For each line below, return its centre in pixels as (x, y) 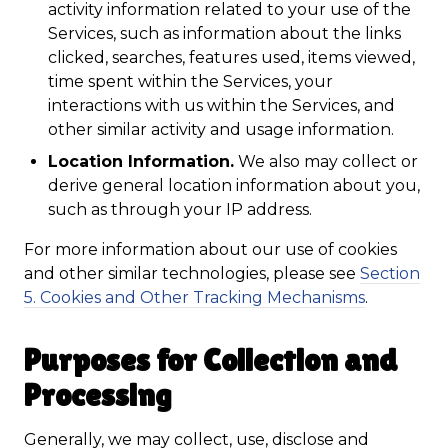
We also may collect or (326, 161)
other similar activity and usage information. (221, 129)
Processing (97, 394)
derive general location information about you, (234, 185)
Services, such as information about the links (224, 33)
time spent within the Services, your (190, 81)
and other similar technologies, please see (192, 273)
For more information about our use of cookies (210, 249)
